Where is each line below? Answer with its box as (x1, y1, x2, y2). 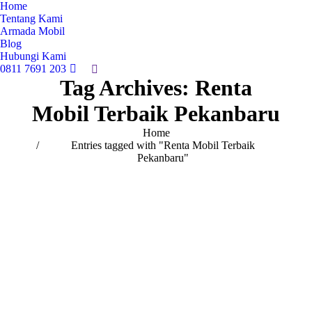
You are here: (31, 127, 89, 139)
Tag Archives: (60, 75, 195, 101)
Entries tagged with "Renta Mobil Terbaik (71, 139, 255, 152)
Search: (91, 64, 124, 77)
